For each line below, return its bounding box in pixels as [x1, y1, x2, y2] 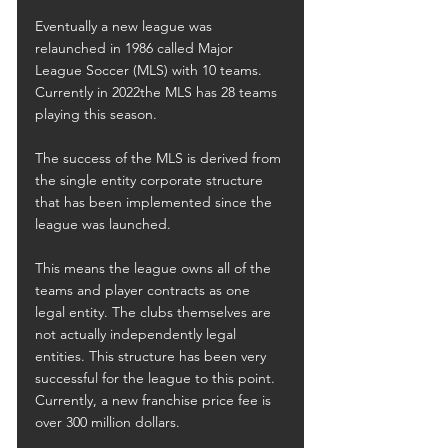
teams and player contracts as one [35, 281, 254, 299]
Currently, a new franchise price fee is [35, 391, 275, 409]
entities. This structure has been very [35, 347, 270, 365]
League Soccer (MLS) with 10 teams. [35, 61, 266, 79]
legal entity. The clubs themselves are [35, 303, 275, 321]
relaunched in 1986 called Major [35, 39, 237, 57]
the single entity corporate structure [35, 171, 267, 189]
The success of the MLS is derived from [35, 149, 285, 167]
